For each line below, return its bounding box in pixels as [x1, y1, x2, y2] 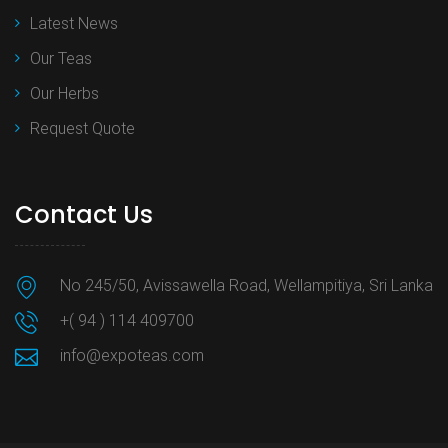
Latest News [30, 14, 118, 34]
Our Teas [30, 49, 92, 69]
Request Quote [30, 119, 135, 139]
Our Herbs [30, 84, 99, 104]
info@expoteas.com [60, 346, 204, 366]
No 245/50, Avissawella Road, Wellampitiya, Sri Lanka [60, 276, 433, 296]
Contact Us [15, 198, 153, 232]
